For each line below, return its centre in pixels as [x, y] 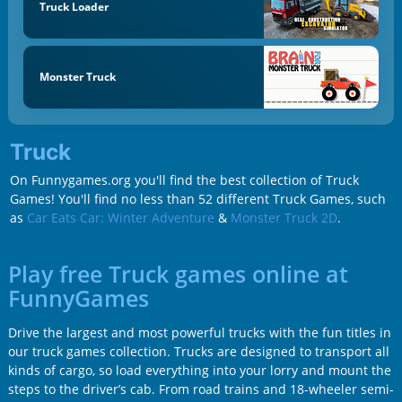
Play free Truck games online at [178, 274]
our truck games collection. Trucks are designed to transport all [198, 351]
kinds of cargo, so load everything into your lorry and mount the [199, 370]
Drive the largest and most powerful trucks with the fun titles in [199, 332]
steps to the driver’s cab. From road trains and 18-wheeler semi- [201, 389]
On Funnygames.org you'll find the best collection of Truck [184, 180]
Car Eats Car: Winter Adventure [120, 218]
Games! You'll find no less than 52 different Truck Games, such [197, 199]
